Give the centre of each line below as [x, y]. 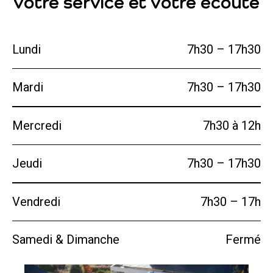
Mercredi [37, 125]
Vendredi [36, 201]
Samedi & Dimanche [66, 240]
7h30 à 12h [232, 125]
